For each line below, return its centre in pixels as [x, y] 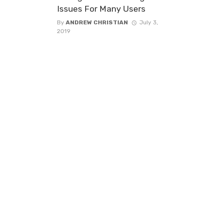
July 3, [148, 22]
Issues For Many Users [101, 9]
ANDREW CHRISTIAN [97, 22]
